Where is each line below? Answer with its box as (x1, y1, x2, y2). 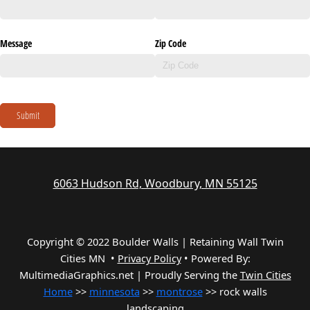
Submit (16, 109, 39, 122)
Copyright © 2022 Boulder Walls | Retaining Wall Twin (26, 235, 284, 249)
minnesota (89, 284, 140, 299)
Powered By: (190, 251, 250, 266)
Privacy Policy (117, 251, 181, 266)
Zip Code (155, 36, 186, 50)
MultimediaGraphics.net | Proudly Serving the (19, 268, 240, 282)
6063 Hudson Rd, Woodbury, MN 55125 (53, 176, 257, 192)
